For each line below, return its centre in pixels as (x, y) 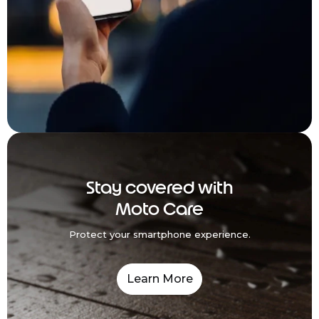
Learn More (159, 279)
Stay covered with (159, 187)
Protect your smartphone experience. (159, 234)
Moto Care (159, 208)
